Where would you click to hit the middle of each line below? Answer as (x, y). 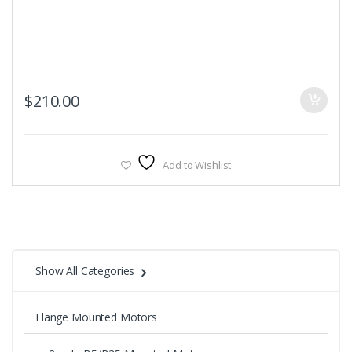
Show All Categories (85, 271)
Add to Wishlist (197, 165)
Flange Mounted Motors (96, 317)
